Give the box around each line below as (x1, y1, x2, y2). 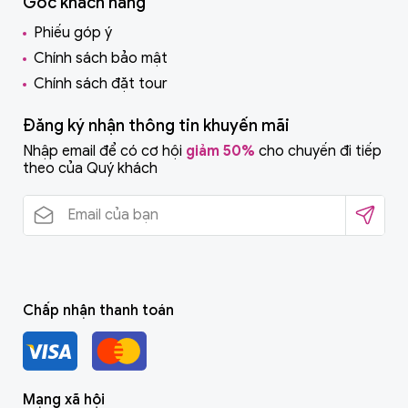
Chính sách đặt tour (34, 74, 168, 93)
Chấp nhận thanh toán (23, 301, 174, 320)
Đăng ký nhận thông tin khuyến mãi (23, 115, 290, 136)
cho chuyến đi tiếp (255, 141, 382, 160)
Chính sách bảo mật (34, 48, 168, 67)
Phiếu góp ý (34, 23, 112, 42)
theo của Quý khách (23, 158, 158, 178)
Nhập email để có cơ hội (23, 141, 186, 160)
